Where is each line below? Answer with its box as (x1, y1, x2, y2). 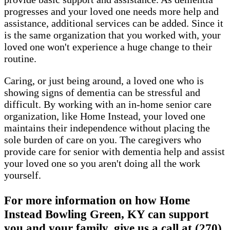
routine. (4, 53, 39, 65)
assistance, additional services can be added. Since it (4, 17, 223, 29)
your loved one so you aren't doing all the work (4, 158, 200, 169)
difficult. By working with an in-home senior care (4, 99, 212, 110)
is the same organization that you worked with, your (4, 29, 221, 41)
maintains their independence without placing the (4, 122, 210, 134)
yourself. (4, 169, 41, 181)
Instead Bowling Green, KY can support (4, 207, 209, 221)
